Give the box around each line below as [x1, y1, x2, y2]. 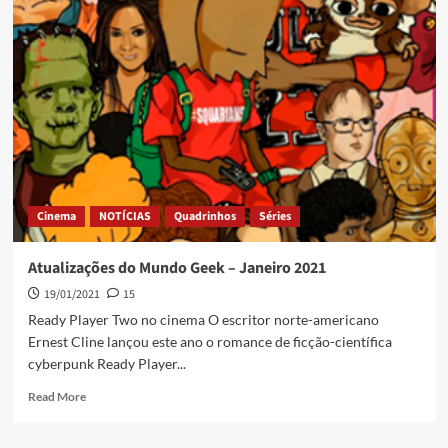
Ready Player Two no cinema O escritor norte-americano [27, 311, 379, 329]
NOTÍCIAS [98, 208, 151, 226]
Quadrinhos [173, 208, 236, 226]
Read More [27, 389, 86, 405]
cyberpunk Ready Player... [27, 355, 186, 373]
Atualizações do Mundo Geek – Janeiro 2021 [27, 257, 326, 280]
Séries [258, 208, 291, 226]
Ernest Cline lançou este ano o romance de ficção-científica [27, 333, 392, 351]
